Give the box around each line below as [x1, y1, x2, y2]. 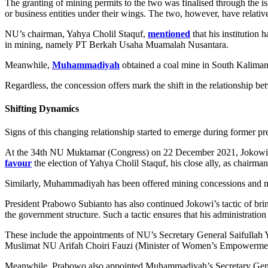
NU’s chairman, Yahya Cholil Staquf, [5, 28, 148, 39]
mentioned [148, 28, 190, 39]
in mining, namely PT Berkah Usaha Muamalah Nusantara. [5, 39, 229, 50]
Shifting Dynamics [5, 103, 79, 114]
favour [5, 158, 32, 169]
